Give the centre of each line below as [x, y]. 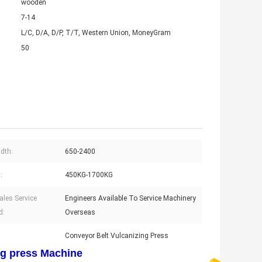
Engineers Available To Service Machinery [130, 199]
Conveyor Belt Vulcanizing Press [117, 236]
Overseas [80, 213]
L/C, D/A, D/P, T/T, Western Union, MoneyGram [96, 33]
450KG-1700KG [89, 175]
